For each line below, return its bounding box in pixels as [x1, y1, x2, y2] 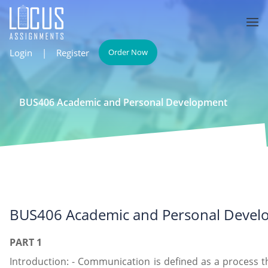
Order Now [108, 47, 148, 57]
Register [56, 46, 89, 59]
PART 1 [10, 236, 42, 249]
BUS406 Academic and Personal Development [19, 96, 227, 109]
